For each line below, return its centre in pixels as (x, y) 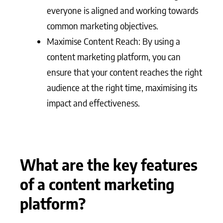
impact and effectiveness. (93, 103)
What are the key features (109, 165)
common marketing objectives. (103, 25)
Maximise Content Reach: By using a (113, 41)
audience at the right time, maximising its (122, 87)
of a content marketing (97, 184)
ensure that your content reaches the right (124, 72)
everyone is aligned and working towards (122, 10)
